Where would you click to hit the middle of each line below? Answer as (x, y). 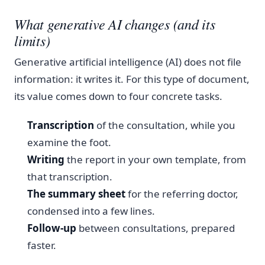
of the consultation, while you (165, 125)
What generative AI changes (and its (115, 23)
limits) (32, 40)
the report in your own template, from (156, 159)
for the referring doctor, (182, 193)
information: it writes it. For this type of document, (132, 79)
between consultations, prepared (156, 228)
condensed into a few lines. (91, 211)
